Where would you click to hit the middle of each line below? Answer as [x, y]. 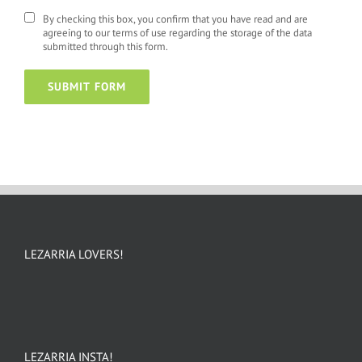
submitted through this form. [105, 46]
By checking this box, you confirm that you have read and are [175, 19]
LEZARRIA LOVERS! [74, 254]
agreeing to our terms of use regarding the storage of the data [177, 32]
